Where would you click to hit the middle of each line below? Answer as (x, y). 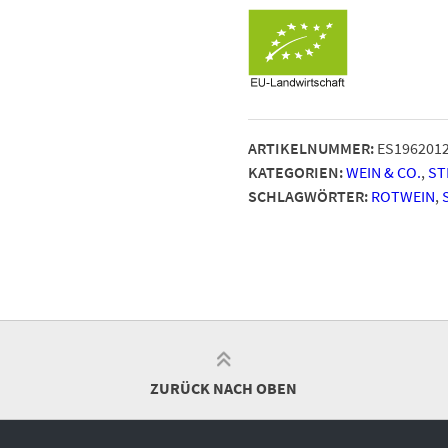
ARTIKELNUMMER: (311, 148)
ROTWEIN (403, 196)
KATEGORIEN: (295, 172)
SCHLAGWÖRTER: (308, 196)
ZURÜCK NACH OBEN (224, 388)
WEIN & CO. (383, 172)
